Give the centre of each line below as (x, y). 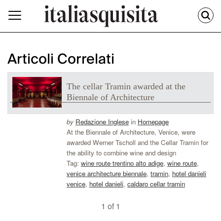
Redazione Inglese (102, 122)
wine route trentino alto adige (122, 163)
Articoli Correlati (61, 60)
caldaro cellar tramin (156, 184)
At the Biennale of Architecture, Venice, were (131, 132)
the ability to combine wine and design (121, 153)
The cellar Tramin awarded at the (126, 87)
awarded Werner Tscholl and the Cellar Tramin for (137, 143)
